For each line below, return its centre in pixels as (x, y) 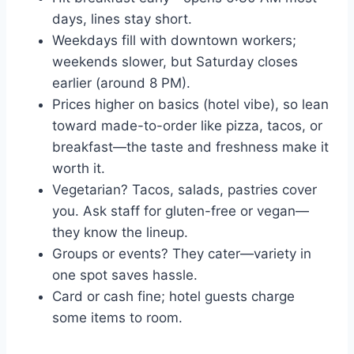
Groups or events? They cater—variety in (182, 254)
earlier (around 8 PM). (121, 83)
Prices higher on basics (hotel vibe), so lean (190, 105)
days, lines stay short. (122, 19)
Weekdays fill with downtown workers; (174, 41)
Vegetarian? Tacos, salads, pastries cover (185, 190)
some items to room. (117, 318)
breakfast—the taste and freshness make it (190, 147)
